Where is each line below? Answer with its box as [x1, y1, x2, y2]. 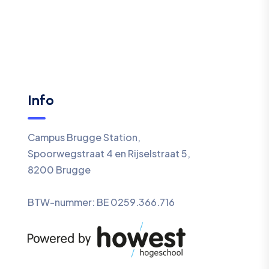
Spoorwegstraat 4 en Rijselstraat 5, [28, 147, 191, 160]
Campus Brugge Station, [28, 131, 141, 144]
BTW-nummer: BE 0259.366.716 [28, 196, 175, 208]
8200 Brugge [28, 163, 91, 176]
